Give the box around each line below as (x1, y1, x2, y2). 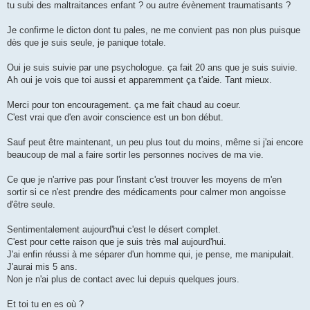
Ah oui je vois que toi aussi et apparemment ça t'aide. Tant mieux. (7, 74, 272, 85)
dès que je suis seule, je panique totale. (7, 37, 166, 48)
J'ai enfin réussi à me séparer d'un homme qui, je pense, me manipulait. (7, 248, 294, 259)
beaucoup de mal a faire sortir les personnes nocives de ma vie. (7, 149, 264, 160)
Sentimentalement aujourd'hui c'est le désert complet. (7, 224, 221, 235)
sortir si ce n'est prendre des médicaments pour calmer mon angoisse (7, 186, 286, 197)
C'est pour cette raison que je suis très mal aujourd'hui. (7, 236, 226, 247)
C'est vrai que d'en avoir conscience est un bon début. (7, 111, 224, 122)
